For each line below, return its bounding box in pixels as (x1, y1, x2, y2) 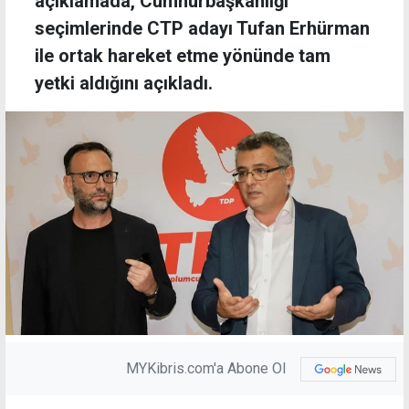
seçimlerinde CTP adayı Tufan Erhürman (35, 17, 370, 40)
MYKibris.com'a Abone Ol (126, 360, 286, 378)
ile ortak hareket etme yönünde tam (35, 45, 330, 68)
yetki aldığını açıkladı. (35, 72, 213, 95)
